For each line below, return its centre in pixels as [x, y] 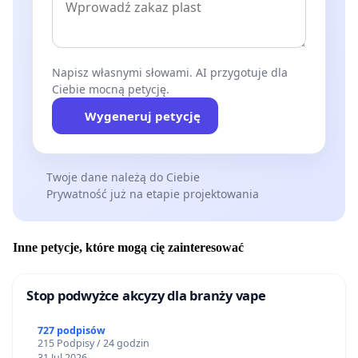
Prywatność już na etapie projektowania [152, 194]
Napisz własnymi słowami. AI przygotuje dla [170, 73]
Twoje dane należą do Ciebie [123, 177]
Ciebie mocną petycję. [111, 89]
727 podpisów [71, 331]
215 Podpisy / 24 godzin [93, 344]
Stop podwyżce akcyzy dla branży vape [146, 296]
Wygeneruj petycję [142, 116]
